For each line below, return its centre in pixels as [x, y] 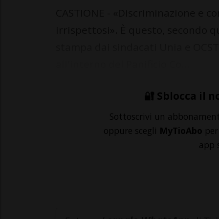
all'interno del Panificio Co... [123, 64]
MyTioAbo [181, 131]
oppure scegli [131, 131]
